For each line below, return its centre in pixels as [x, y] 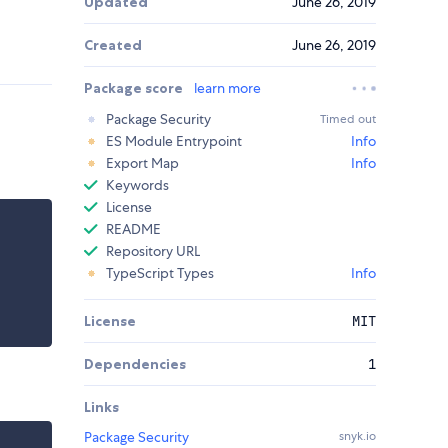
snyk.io [357, 436]
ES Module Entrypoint [174, 141]
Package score [135, 88]
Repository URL [153, 251]
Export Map [142, 163]
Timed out [348, 119]
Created [113, 45]
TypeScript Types [160, 273]
